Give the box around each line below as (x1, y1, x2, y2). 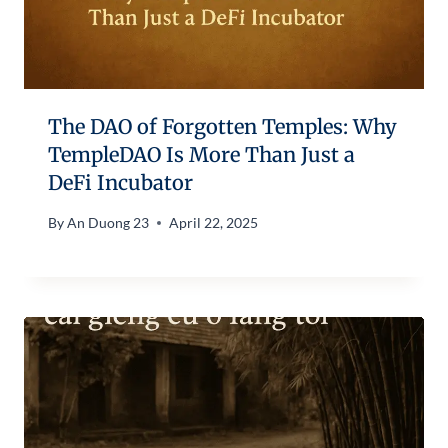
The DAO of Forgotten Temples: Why (48, 113, 397, 139)
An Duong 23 (67, 214, 150, 232)
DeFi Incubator (48, 169, 193, 195)
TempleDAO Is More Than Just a (48, 141, 355, 167)
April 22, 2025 (169, 214, 259, 232)
